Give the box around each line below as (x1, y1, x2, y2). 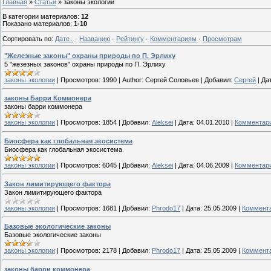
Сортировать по (2, 34, 51, 42)
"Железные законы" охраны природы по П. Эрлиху (4, 51, 175, 59)
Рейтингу (116, 34, 144, 42)
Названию (79, 34, 110, 42)
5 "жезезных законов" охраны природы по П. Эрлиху (4, 60, 166, 68)
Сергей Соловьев (145, 76, 199, 83)
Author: (122, 76, 143, 83)
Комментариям (150, 34, 197, 42)
